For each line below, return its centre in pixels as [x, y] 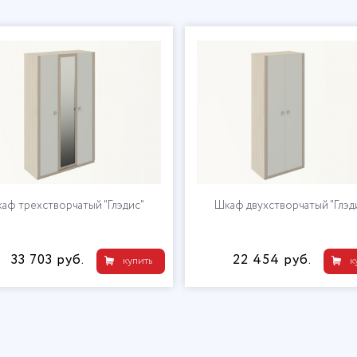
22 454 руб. [272, 260]
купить [137, 261]
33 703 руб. [47, 260]
